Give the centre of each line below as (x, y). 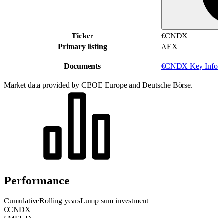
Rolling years (60, 201)
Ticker (82, 36)
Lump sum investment (114, 201)
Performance (37, 180)
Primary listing (82, 46)
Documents (82, 66)
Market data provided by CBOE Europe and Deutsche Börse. (98, 85)
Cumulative (22, 201)
